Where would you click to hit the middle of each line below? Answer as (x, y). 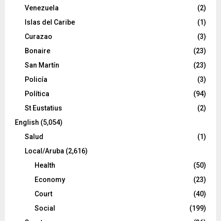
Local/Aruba (44, 151)
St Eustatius (43, 108)
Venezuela (42, 8)
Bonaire (37, 51)
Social (45, 208)
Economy (50, 179)
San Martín (42, 65)
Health (45, 165)
